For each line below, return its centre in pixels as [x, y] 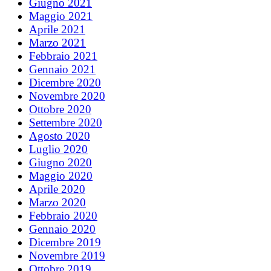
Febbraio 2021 [63, 56]
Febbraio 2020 [63, 215]
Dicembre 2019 [65, 242]
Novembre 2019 [67, 255]
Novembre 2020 [67, 96]
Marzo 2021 [57, 42]
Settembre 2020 [66, 122]
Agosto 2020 [60, 135]
